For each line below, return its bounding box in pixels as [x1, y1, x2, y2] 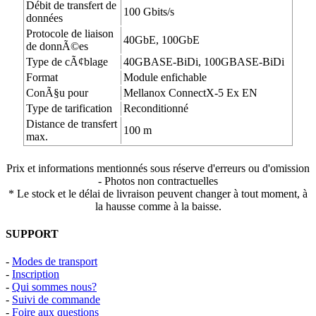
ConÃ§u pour [26, 86, 88, 99]
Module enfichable [123, 71, 207, 83]
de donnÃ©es [26, 39, 88, 52]
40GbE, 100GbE [123, 33, 200, 46]
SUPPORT [6, 228, 59, 241]
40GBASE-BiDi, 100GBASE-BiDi [123, 55, 284, 68]
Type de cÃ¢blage [26, 55, 108, 68]
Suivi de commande [12, 293, 100, 306]
